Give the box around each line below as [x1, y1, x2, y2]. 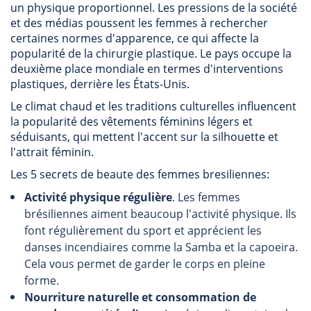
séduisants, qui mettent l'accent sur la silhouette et [10, 129, 278, 144]
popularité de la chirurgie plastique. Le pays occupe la [10, 46, 292, 61]
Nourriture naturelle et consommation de [24, 289, 256, 305]
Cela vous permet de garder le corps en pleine [24, 256, 265, 271]
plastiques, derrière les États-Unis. [10, 76, 190, 92]
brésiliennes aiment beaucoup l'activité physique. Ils [24, 206, 296, 221]
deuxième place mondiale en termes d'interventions [10, 61, 283, 76]
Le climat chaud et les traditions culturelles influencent [10, 99, 296, 114]
